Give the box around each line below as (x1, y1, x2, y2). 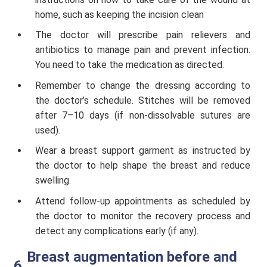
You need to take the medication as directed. (35, 59, 226, 71)
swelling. (35, 175, 71, 187)
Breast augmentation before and (27, 248, 237, 265)
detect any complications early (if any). (35, 225, 198, 237)
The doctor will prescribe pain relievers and (35, 29, 250, 41)
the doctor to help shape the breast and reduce (35, 160, 250, 172)
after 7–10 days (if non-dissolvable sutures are (35, 109, 250, 121)
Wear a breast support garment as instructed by (35, 145, 250, 157)
